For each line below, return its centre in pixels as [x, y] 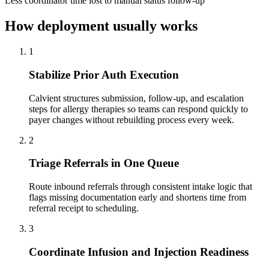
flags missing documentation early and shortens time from [138, 198]
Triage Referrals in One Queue [104, 163]
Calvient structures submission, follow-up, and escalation [136, 98]
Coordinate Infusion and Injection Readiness [139, 252]
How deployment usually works [101, 26]
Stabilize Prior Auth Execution [104, 74]
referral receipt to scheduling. [84, 208]
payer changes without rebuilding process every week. [131, 119]
